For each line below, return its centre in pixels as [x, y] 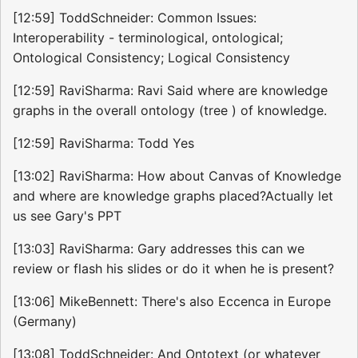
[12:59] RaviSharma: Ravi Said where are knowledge [170, 91]
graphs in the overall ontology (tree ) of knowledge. [170, 111]
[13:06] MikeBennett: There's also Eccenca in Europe [172, 302]
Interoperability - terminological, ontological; [148, 38]
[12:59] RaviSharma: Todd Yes [103, 143]
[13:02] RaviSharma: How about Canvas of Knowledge [177, 176]
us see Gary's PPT [67, 216]
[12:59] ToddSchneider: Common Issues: [135, 18]
